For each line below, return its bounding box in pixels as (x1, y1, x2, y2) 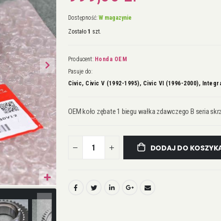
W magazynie (98, 14, 132, 22)
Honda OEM (94, 56, 127, 63)
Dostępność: (68, 14, 97, 22)
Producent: (68, 56, 93, 63)
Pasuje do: (68, 68, 92, 75)
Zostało (68, 28, 88, 36)
